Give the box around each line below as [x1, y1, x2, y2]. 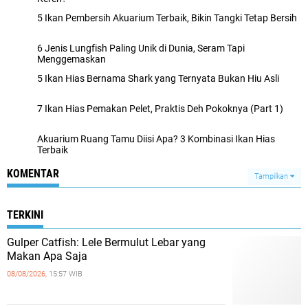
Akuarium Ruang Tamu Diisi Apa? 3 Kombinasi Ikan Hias [37, 133, 275, 144]
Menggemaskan [37, 53, 106, 65]
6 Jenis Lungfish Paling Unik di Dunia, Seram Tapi [37, 42, 245, 54]
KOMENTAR [7, 166, 59, 180]
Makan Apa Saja [7, 249, 87, 263]
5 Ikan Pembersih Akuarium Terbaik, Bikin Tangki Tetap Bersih [37, 12, 297, 23]
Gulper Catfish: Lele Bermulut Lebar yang [7, 235, 206, 249]
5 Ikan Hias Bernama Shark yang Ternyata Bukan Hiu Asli [37, 72, 279, 84]
